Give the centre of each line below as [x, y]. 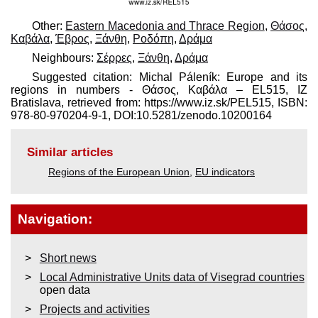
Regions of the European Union [119, 171]
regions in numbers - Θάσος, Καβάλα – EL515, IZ [159, 89]
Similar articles [70, 152]
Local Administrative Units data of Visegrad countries [172, 277]
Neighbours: [64, 57]
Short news [68, 258]
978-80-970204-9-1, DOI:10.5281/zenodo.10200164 [141, 115]
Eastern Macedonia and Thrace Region [165, 26]
